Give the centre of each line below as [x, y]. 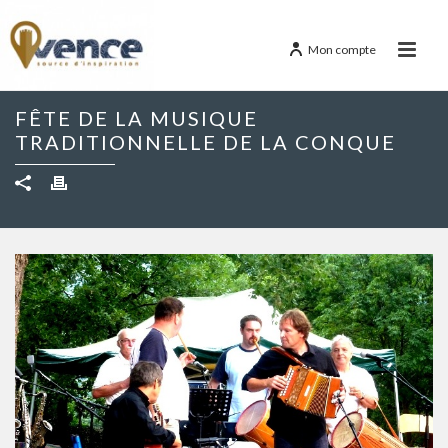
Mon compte [342, 49]
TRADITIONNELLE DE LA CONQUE [205, 142]
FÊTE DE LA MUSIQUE [136, 118]
